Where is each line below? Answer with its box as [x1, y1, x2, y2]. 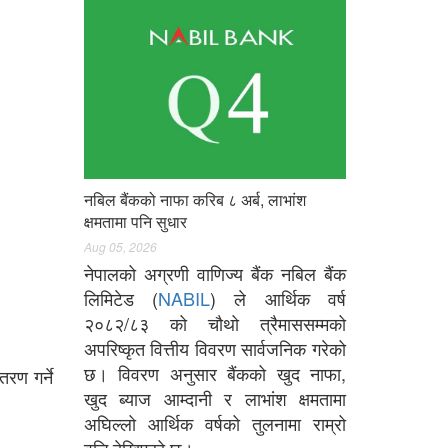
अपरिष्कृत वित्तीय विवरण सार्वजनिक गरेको [83, 335, 346, 362]
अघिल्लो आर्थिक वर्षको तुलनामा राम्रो [83, 410, 346, 437]
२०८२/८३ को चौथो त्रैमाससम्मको [83, 310, 346, 337]
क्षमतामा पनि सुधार [83, 210, 187, 234]
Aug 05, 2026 [83, 238, 157, 256]
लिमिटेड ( [83, 285, 158, 312]
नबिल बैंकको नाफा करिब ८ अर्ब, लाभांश [83, 188, 306, 212]
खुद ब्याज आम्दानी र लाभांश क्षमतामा [83, 385, 346, 412]
